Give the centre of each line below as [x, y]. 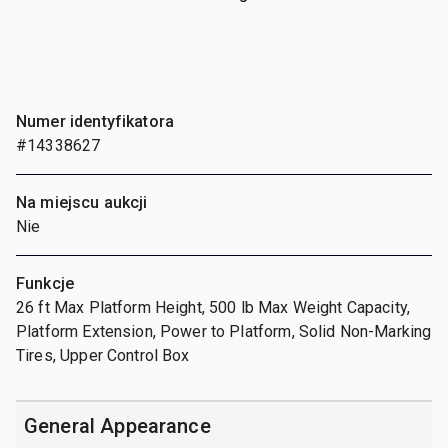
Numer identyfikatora [95, 121]
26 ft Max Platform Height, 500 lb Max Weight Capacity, [213, 307]
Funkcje [45, 283]
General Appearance [117, 425]
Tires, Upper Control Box [103, 355]
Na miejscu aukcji [82, 202]
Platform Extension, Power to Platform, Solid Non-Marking [224, 331]
